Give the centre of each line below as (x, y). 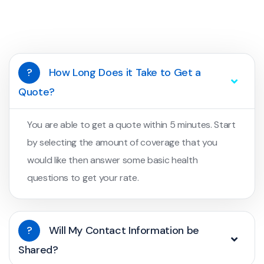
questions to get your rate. (83, 178)
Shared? (38, 250)
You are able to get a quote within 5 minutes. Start (131, 125)
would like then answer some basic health (113, 160)
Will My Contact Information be (123, 230)
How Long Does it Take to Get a (123, 72)
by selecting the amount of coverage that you (122, 142)
